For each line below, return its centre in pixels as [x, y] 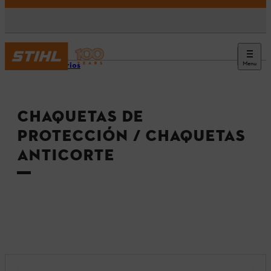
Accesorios [60, 66]
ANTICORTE [66, 155]
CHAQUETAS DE [80, 117]
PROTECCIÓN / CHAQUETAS [131, 136]
